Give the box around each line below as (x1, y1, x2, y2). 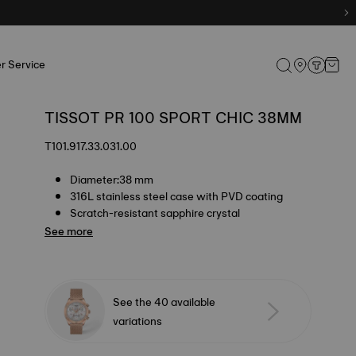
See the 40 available (113, 292, 216, 311)
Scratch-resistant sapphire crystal (70, 203, 240, 222)
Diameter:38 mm (70, 170, 153, 189)
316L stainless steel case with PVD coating (70, 187, 283, 206)
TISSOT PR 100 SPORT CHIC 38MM (44, 104, 302, 131)
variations (113, 311, 163, 331)
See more (44, 222, 93, 241)
